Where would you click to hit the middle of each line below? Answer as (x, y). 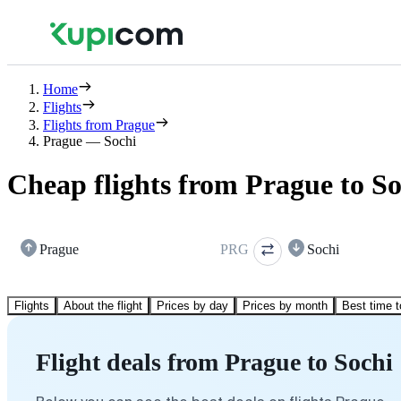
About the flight (103, 305)
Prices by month (285, 305)
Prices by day (192, 305)
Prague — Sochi (90, 141)
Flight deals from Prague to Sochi (214, 362)
